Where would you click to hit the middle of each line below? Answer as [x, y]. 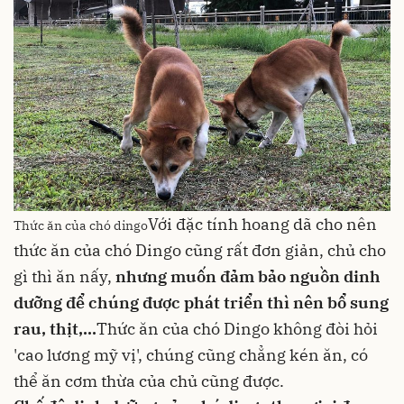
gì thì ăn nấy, [63, 276]
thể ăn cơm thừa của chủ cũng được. [149, 381]
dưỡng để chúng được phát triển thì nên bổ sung [201, 302]
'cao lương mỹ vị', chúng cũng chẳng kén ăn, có [191, 354]
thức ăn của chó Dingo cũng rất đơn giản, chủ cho [200, 250]
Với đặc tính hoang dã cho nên [262, 224]
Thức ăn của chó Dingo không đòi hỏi [237, 328]
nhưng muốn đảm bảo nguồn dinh [246, 276]
